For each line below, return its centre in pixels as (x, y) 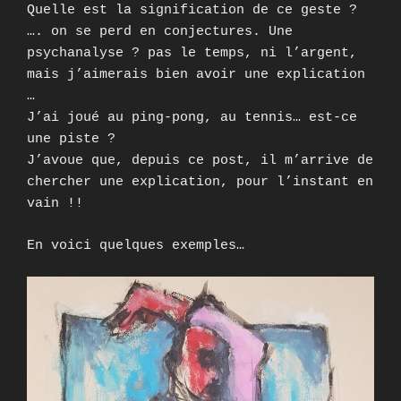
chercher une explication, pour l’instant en (200, 183)
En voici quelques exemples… (136, 245)
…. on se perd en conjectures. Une (160, 32)
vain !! (55, 204)
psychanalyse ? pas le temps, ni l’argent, (192, 54)
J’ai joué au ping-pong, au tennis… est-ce (192, 118)
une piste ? (71, 140)
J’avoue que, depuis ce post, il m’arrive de (200, 161)
